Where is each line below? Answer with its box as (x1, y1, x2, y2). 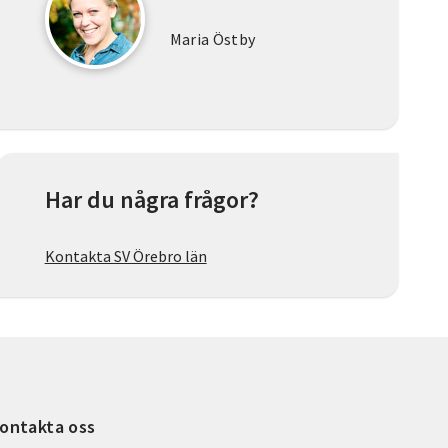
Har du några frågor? (44, 184, 259, 216)
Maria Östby (169, 29, 256, 50)
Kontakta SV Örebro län (44, 246, 207, 267)
